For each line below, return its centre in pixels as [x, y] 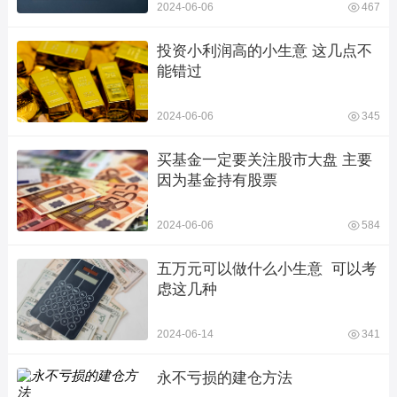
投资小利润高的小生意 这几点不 [264, 51]
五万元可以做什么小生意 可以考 [266, 269]
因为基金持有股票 [217, 180]
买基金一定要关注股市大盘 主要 [264, 160]
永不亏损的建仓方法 [224, 378]
